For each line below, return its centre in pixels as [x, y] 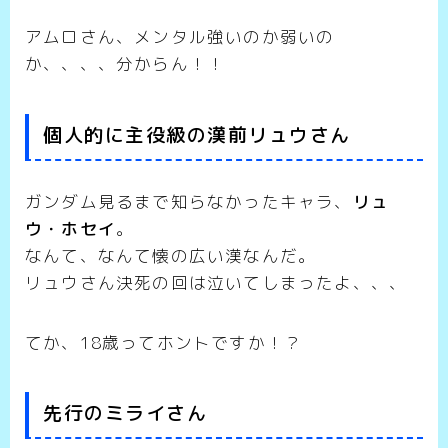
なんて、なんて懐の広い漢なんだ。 [171, 255]
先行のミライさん [125, 412]
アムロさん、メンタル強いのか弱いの [180, 37]
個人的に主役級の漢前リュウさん [197, 134]
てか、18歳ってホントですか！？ [164, 342]
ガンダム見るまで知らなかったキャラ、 [189, 201]
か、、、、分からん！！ [125, 64]
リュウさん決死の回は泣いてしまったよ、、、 [216, 282]
